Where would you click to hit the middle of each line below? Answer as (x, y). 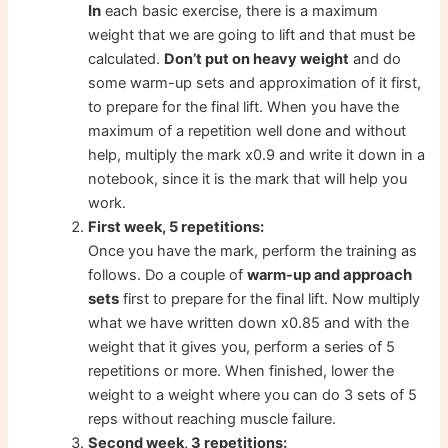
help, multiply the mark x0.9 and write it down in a (257, 155)
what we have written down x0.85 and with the (249, 323)
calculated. (126, 59)
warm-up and (295, 275)
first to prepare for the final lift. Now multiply (270, 299)
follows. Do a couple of (168, 275)
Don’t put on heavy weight (257, 59)
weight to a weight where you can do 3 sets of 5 (253, 395)
